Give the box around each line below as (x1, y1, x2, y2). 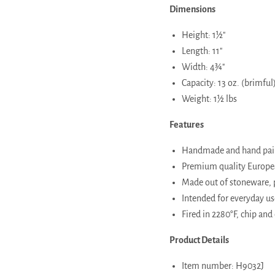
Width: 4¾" (181, 61, 225, 72)
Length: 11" (181, 45, 222, 56)
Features (169, 119, 204, 130)
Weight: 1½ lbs (181, 93, 237, 104)
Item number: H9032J (181, 260, 264, 271)
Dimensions (169, 4, 215, 14)
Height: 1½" (181, 29, 225, 40)
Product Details (169, 234, 229, 245)
